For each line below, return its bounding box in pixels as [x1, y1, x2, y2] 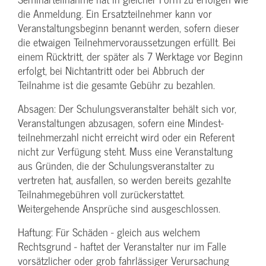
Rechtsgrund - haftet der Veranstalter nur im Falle [18, 237, 226, 255]
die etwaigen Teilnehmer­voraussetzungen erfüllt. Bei [18, 33, 236, 51]
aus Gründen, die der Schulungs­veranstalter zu [18, 157, 214, 175]
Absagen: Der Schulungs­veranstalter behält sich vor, [18, 100, 236, 118]
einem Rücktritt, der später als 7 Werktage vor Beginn [18, 47, 243, 65]
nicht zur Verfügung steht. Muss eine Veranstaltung [18, 142, 233, 160]
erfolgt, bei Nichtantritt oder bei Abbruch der [18, 62, 205, 80]
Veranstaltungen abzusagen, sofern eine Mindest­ [18, 114, 224, 132]
